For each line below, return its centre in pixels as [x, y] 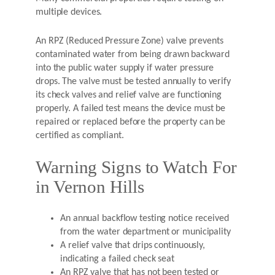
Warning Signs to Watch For [137, 168]
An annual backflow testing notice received [145, 218]
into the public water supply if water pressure [125, 68]
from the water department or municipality [145, 232]
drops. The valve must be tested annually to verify [133, 82]
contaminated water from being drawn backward [133, 55]
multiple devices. [69, 13]
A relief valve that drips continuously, [133, 245]
